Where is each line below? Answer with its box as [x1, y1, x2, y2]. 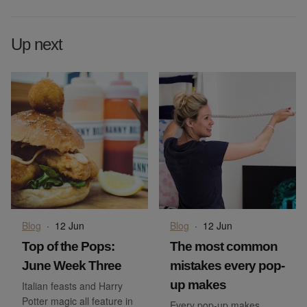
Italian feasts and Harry [22, 278, 123, 293]
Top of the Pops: [22, 238, 114, 254]
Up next [11, 34, 62, 53]
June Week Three [22, 258, 121, 273]
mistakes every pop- [170, 258, 284, 273]
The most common [170, 238, 278, 254]
